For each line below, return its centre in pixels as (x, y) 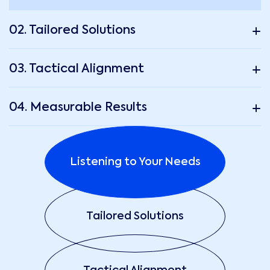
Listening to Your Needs (135, 162)
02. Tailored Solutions (72, 30)
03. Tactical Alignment (77, 69)
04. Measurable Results (78, 108)
